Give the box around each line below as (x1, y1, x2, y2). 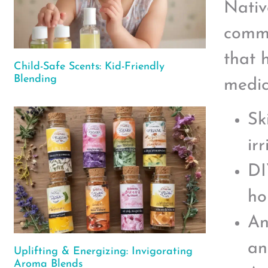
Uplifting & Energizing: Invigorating (14, 246, 193, 258)
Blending (14, 74, 57, 86)
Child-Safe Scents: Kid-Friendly (14, 61, 165, 73)
